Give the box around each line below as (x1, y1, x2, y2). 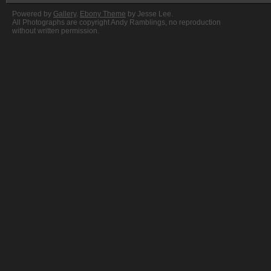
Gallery (53, 10, 76, 19)
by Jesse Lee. (126, 10, 173, 19)
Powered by (12, 10, 53, 19)
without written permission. (12, 27, 99, 36)
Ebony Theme (80, 10, 126, 19)
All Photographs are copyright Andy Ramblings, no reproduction (12, 18, 221, 27)
